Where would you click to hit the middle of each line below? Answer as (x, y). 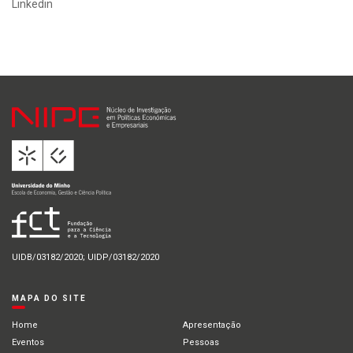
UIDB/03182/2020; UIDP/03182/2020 (85, 258)
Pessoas (201, 343)
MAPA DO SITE (49, 299)
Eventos (28, 343)
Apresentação (212, 325)
